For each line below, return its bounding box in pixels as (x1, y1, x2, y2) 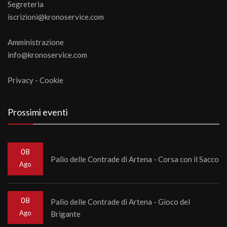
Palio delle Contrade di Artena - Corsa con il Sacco (51, 154, 219, 164)
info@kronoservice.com (8, 50, 87, 59)
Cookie (40, 75, 63, 85)
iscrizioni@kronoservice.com (8, 12, 104, 21)
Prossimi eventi (8, 106, 68, 118)
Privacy (8, 75, 33, 85)
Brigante (51, 209, 81, 218)
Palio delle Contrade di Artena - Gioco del (51, 197, 190, 206)
